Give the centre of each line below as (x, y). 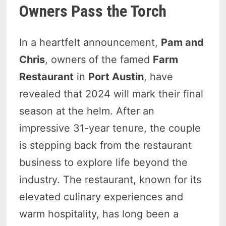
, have (159, 77)
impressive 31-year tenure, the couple (110, 128)
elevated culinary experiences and (101, 197)
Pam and (183, 43)
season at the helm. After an (87, 111)
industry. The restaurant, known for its (110, 180)
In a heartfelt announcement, (90, 43)
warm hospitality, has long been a (99, 214)
